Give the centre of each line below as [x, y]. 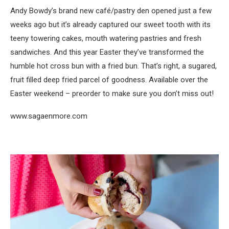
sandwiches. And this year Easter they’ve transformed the [107, 52]
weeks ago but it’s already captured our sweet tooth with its [110, 25]
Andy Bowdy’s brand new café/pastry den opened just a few [111, 11]
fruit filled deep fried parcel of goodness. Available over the [109, 80]
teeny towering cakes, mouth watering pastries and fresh [106, 39]
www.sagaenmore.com [49, 116]
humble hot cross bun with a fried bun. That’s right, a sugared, [113, 66]
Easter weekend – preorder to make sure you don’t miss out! [112, 94]
